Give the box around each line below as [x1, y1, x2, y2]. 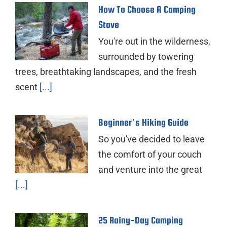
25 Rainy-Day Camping [98, 214, 183, 225]
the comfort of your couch [98, 148, 202, 160]
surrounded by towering [98, 51, 194, 62]
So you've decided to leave [98, 133, 205, 144]
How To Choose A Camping [98, 4, 196, 15]
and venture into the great [98, 164, 202, 175]
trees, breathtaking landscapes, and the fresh [15, 66, 197, 77]
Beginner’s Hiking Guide [98, 117, 188, 128]
